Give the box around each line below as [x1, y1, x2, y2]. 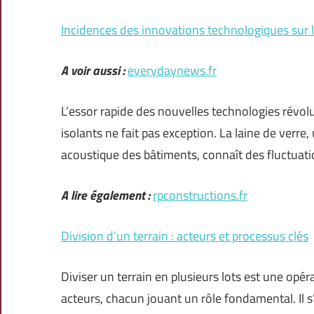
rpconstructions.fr [153, 186, 247, 205]
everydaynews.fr [128, 61, 217, 81]
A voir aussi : [61, 61, 125, 81]
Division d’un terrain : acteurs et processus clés [61, 226, 308, 246]
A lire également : [61, 186, 150, 205]
